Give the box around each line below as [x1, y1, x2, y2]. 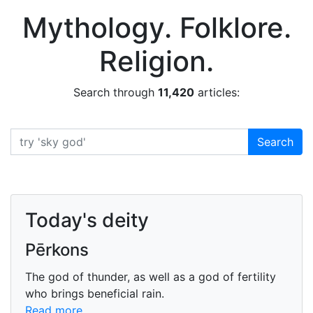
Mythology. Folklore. [22, 10, 291, 45]
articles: [194, 85, 240, 99]
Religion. [99, 44, 214, 78]
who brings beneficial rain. [25, 286, 164, 300]
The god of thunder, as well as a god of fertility [25, 270, 276, 284]
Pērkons [25, 240, 89, 260]
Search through [73, 85, 158, 99]
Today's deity [25, 208, 149, 232]
